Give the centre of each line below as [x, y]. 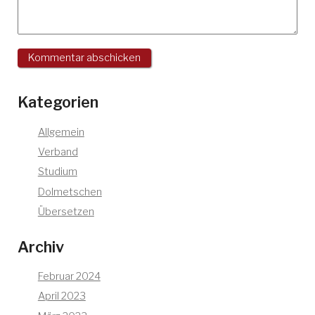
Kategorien [58, 102]
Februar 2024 [69, 277]
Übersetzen [66, 211]
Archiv [41, 246]
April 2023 [62, 296]
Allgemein [61, 133]
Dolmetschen [70, 192]
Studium [57, 172]
